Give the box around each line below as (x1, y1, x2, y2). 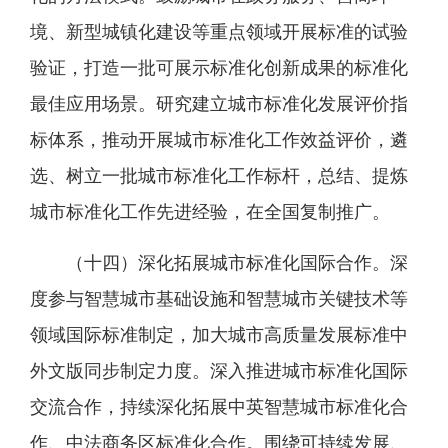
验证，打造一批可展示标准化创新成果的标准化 (30, 58, 408, 78)
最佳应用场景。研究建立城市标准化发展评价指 (30, 94, 408, 114)
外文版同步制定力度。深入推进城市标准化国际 (30, 361, 408, 381)
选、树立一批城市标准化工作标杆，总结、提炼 (30, 166, 408, 186)
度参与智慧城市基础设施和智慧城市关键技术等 (30, 289, 408, 309)
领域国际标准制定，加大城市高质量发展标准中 (30, 325, 408, 345)
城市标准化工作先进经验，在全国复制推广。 (30, 202, 390, 222)
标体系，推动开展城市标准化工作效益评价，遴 (30, 130, 408, 150)
